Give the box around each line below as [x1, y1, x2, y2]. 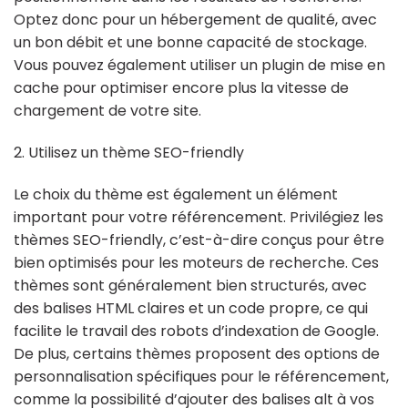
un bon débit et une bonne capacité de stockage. [14, 32, 367, 54]
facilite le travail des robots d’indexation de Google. [14, 320, 379, 342]
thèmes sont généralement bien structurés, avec [14, 274, 367, 296]
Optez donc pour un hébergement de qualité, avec [14, 9, 377, 31]
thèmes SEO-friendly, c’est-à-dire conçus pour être [14, 229, 384, 250]
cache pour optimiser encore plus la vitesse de [14, 77, 349, 99]
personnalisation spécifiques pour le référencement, [14, 365, 389, 387]
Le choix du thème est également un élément [14, 183, 338, 205]
